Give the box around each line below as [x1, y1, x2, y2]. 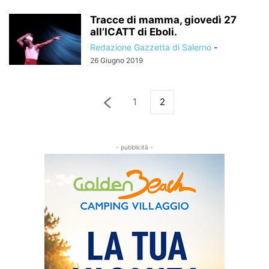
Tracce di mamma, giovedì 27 [90, 14, 237, 26]
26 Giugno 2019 [90, 56, 143, 65]
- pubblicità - [116, 144, 153, 151]
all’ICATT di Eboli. [90, 26, 177, 38]
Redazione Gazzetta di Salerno [90, 42, 211, 52]
